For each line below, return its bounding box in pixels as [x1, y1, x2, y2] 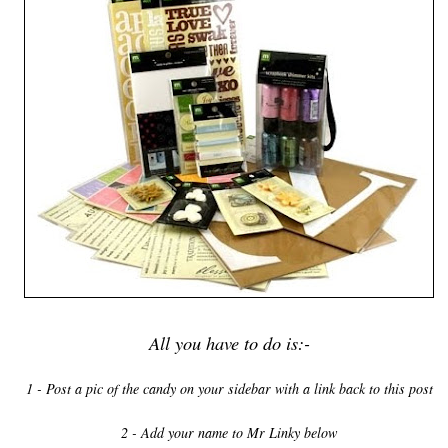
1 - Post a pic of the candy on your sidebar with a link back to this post [25, 378, 433, 398]
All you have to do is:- [148, 329, 310, 355]
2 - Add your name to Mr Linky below [121, 422, 337, 442]
